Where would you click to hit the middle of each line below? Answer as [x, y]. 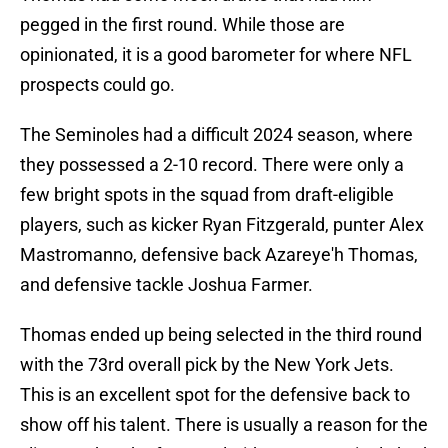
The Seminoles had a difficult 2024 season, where [216, 135]
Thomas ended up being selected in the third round [221, 335]
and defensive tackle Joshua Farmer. [166, 285]
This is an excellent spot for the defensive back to [215, 395]
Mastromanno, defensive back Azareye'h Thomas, [219, 255]
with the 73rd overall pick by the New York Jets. [207, 365]
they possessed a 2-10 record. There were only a [212, 165]
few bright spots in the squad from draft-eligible [207, 195]
